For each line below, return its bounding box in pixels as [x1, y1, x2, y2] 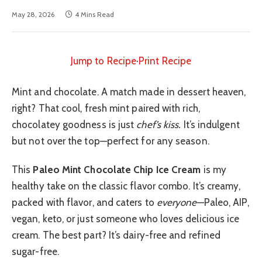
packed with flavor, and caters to [12, 196, 157, 208]
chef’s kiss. [136, 119, 181, 131]
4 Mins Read [75, 9, 114, 19]
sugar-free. [12, 245, 59, 257]
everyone [156, 196, 197, 208]
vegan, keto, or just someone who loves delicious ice [12, 212, 240, 225]
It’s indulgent [181, 119, 240, 131]
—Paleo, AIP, [196, 196, 249, 208]
